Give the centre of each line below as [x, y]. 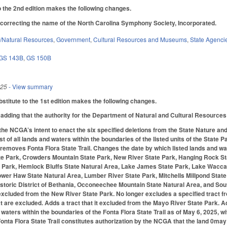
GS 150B [39, 57]
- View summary [30, 86]
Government [73, 39]
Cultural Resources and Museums [140, 39]
